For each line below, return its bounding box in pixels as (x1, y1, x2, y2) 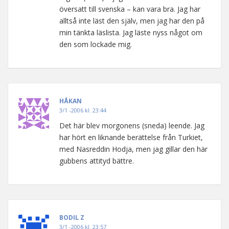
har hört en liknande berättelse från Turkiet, (59, 132, 203, 142)
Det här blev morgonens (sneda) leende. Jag (59, 121, 204, 130)
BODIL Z (59, 213, 84, 222)
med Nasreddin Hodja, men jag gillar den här (59, 144, 208, 154)
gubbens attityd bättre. (59, 156, 134, 166)
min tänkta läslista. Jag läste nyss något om (59, 28, 202, 37)
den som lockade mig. (59, 39, 132, 49)
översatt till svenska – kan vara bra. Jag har (59, 4, 200, 14)
